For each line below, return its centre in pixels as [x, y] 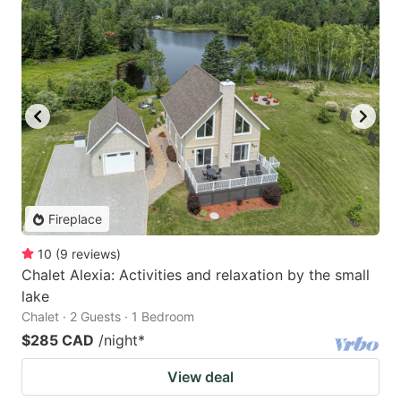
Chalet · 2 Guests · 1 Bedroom [108, 317]
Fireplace [75, 219]
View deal [200, 377]
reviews [94, 254]
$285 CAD [58, 341]
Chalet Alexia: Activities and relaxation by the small [196, 275]
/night [118, 341]
